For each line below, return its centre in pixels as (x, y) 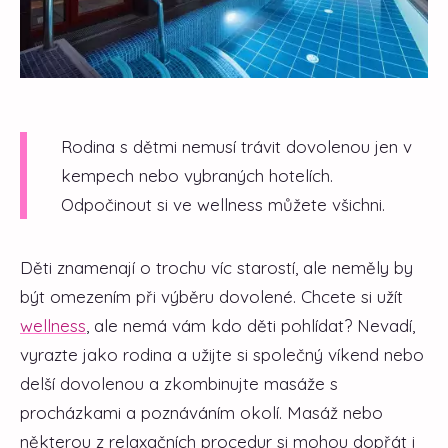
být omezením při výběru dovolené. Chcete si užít (211, 296)
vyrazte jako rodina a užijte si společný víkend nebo (222, 354)
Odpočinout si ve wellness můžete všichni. (223, 204)
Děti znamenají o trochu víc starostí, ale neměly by (216, 267)
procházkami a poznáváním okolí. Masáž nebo (201, 412)
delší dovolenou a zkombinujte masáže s (179, 383)
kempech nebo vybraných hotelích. (197, 175)
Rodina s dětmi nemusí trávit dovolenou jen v (236, 146)
